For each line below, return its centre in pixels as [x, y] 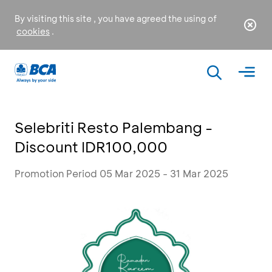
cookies [33, 31]
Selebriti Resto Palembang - [114, 127]
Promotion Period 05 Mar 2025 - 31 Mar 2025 [121, 173]
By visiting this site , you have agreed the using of [116, 19]
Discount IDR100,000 [91, 147]
